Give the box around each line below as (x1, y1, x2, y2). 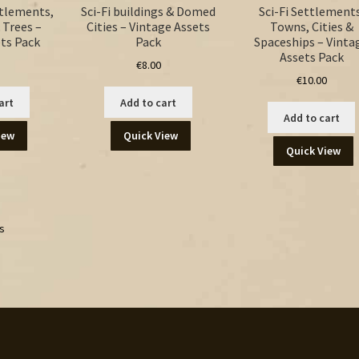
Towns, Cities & (269, 18, 353, 34)
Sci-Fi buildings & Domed (81, 2, 216, 19)
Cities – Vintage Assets (87, 18, 211, 34)
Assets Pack (279, 48, 344, 65)
